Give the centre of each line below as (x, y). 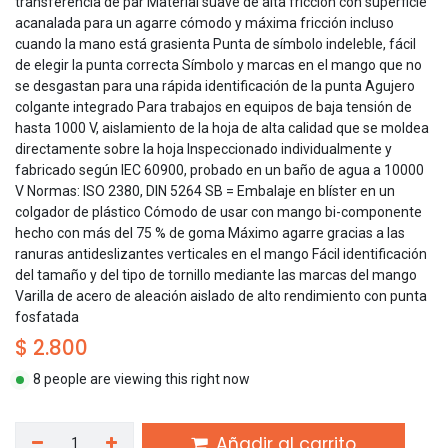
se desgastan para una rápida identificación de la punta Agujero (215, 86)
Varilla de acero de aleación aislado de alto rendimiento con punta (221, 296)
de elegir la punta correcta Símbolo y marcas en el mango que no (218, 65)
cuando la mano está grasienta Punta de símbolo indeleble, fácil (215, 44)
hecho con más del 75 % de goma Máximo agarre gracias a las (210, 233)
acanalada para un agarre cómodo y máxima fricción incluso (204, 23)
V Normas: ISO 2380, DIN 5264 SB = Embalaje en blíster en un (205, 191)
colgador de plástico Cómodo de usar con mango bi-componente (218, 212)
